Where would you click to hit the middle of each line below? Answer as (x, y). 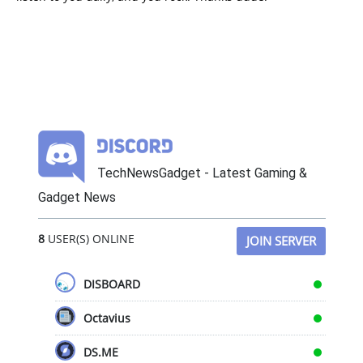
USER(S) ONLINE (89, 239)
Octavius (107, 318)
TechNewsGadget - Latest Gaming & (202, 173)
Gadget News (77, 198)
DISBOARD (111, 284)
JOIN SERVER (281, 241)
